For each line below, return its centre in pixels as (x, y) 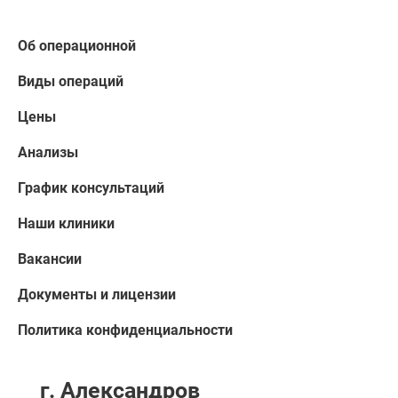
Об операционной (77, 46)
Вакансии (50, 259)
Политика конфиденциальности (125, 330)
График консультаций (91, 188)
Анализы (48, 152)
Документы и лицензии (97, 295)
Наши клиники (66, 223)
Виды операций (71, 81)
